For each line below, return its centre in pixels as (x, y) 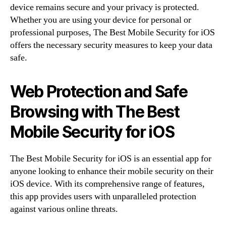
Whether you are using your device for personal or (101, 20)
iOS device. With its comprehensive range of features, (107, 184)
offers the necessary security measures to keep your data (111, 45)
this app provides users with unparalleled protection (103, 196)
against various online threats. (64, 209)
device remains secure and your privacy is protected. (105, 7)
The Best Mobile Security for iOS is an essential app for (111, 159)
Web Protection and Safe (99, 92)
